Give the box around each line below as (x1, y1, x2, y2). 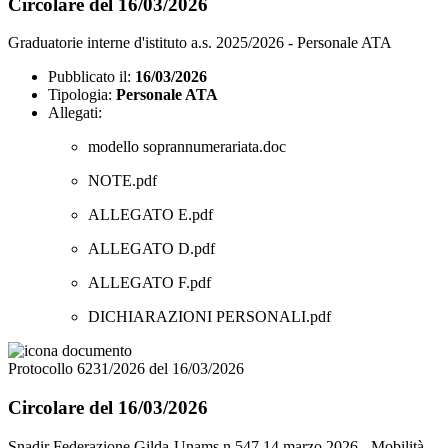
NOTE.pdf (88, 172, 157, 190)
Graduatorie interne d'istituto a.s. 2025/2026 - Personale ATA (8, 34, 392, 52)
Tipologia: (48, 86, 112, 104)
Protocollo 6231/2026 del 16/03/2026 (8, 360, 244, 378)
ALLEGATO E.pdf (88, 206, 213, 224)
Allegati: (48, 104, 102, 122)
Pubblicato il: (48, 68, 131, 86)
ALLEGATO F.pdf (88, 274, 211, 292)
